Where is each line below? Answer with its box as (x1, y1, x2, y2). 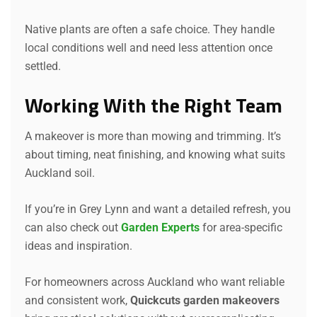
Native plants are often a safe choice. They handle (25, 22, 275, 36)
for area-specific (200, 220, 282, 234)
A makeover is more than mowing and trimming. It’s (25, 129, 281, 143)
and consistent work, (25, 293, 130, 307)
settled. (25, 59, 61, 73)
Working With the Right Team (25, 89, 282, 120)
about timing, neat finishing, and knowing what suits (25, 147, 285, 161)
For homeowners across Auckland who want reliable (25, 275, 284, 289)
